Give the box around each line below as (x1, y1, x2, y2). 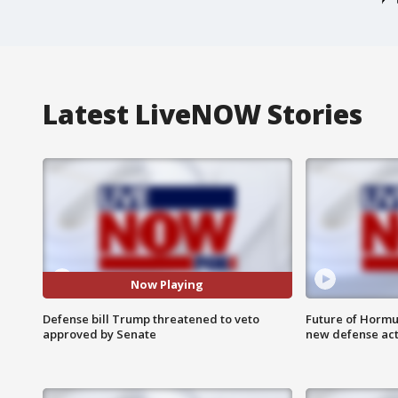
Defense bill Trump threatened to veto (43, 310, 259, 327)
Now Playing (131, 276, 204, 293)
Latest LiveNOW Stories (43, 95, 362, 132)
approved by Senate (43, 325, 156, 342)
